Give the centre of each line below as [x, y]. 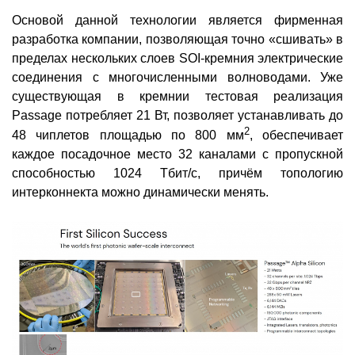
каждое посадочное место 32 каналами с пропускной [177, 155]
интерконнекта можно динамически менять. [140, 193]
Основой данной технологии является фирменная [177, 21]
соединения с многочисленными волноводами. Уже [177, 78]
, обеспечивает [296, 136]
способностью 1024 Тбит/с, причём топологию [177, 174]
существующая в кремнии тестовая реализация [177, 97]
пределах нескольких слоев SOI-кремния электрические [177, 59]
